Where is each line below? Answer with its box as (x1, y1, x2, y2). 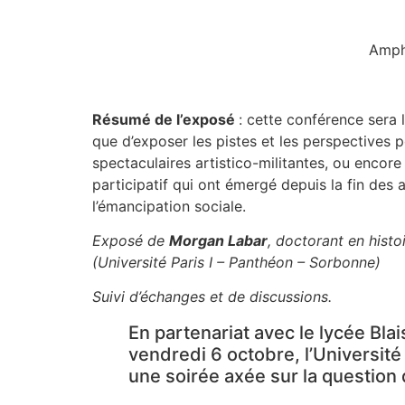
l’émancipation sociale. (92, 196, 246, 215)
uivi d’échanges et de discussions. (101, 287, 332, 306)
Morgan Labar (169, 231, 268, 250)
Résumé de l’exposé (92, 109, 239, 128)
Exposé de (92, 231, 169, 250)
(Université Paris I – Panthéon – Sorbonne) (92, 252, 381, 271)
